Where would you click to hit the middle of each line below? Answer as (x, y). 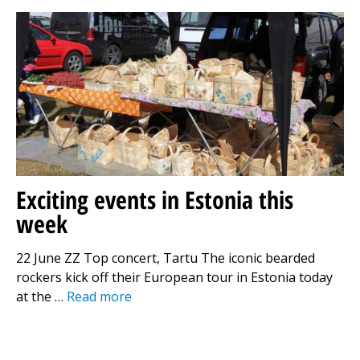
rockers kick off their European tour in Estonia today (174, 277)
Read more (99, 296)
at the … (41, 296)
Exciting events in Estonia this (155, 199)
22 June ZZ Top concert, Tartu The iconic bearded (166, 258)
